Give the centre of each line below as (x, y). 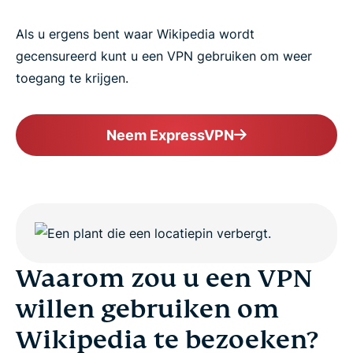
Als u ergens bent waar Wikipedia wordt (135, 34)
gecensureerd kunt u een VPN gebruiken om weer (164, 56)
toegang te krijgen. (72, 78)
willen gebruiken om (147, 309)
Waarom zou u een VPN (164, 278)
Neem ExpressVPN (170, 135)
